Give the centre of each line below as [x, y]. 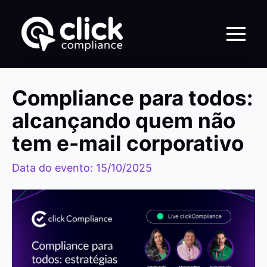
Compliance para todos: [132, 98]
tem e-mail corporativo [128, 143]
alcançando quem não [124, 120]
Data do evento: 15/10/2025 [82, 168]
